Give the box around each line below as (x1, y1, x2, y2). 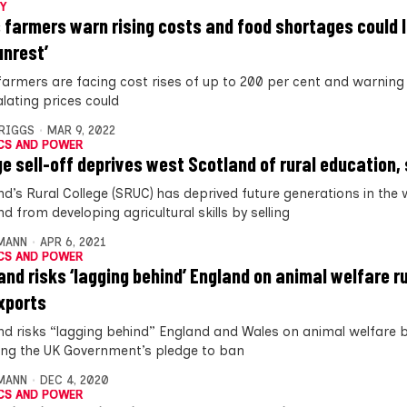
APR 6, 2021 (39, 234, 106, 249)
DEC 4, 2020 (39, 372, 109, 387)
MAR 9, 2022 (46, 123, 115, 137)
